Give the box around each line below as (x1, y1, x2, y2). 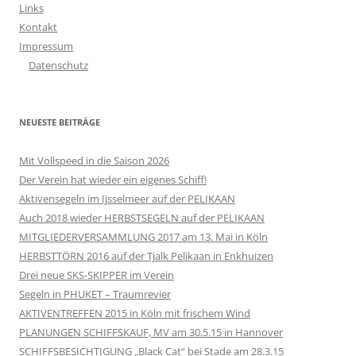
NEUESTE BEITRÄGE (19, 116, 100, 129)
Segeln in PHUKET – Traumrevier (19, 287, 171, 302)
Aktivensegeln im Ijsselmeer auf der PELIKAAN (19, 192, 235, 207)
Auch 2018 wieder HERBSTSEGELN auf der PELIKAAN (19, 211, 265, 226)
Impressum (19, 39, 73, 54)
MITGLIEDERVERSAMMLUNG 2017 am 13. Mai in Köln (19, 230, 268, 245)
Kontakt (19, 20, 57, 35)
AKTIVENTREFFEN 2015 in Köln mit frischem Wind (19, 306, 250, 321)
